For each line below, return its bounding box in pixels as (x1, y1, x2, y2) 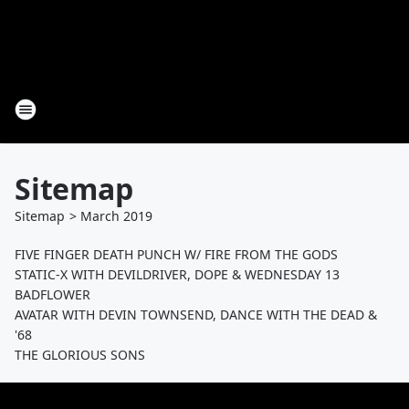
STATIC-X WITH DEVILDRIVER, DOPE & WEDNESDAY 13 (15, 266, 340, 283)
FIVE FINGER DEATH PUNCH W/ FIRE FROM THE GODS (15, 246, 338, 263)
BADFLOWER (15, 286, 90, 303)
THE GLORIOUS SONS (15, 346, 145, 363)
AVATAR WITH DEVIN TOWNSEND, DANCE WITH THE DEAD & (15, 306, 377, 323)
